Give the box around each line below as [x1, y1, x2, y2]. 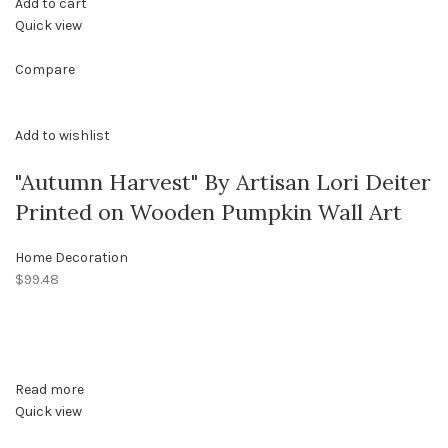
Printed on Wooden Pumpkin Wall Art [15, 198, 402, 227]
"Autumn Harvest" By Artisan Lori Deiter [15, 168, 431, 197]
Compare [15, 61, 75, 79]
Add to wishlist [15, 127, 110, 145]
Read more [15, 381, 84, 399]
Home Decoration [15, 249, 128, 267]
